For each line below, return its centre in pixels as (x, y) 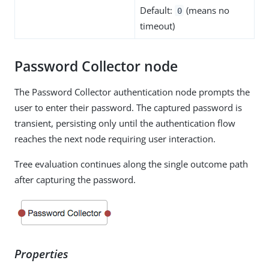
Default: (157, 10)
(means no (207, 10)
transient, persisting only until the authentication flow (125, 123)
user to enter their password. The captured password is (128, 107)
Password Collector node (96, 66)
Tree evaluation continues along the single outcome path (131, 164)
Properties (41, 253)
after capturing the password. (75, 179)
